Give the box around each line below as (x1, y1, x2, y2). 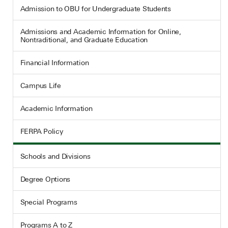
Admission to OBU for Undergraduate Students (20, 5, 171, 13)
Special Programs (20, 198, 77, 206)
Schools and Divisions (20, 152, 91, 160)
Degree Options (20, 175, 70, 183)
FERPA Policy (20, 127, 63, 135)
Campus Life (20, 81, 61, 90)
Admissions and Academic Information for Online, (20, 27, 181, 36)
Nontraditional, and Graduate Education (20, 36, 148, 44)
